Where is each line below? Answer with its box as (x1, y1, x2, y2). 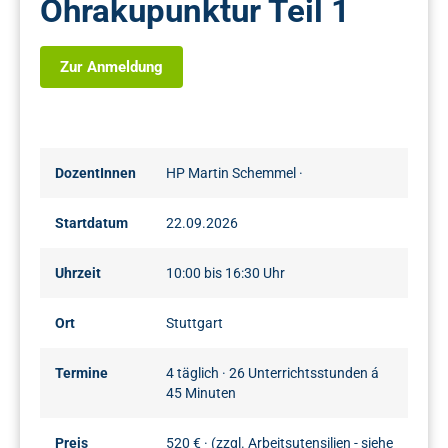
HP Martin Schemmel (166, 165, 299, 182)
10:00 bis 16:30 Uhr (166, 265, 285, 282)
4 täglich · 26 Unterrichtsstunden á (166, 365, 379, 382)
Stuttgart (166, 315, 223, 332)
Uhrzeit (55, 265, 101, 282)
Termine (55, 365, 108, 382)
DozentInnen (55, 165, 136, 182)
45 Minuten (166, 385, 236, 402)
